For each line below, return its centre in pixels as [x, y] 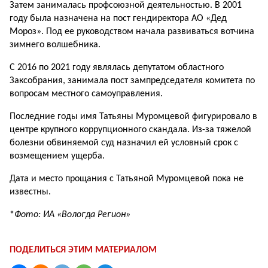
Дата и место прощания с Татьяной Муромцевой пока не [127, 179]
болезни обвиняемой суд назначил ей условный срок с [124, 143]
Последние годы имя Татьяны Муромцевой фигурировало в [133, 117]
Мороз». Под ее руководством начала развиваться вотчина [132, 32]
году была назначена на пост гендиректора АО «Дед [118, 19]
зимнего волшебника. [55, 45]
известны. [30, 192]
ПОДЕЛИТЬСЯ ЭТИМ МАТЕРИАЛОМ [83, 250]
